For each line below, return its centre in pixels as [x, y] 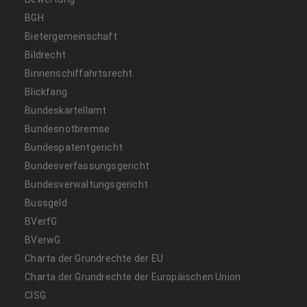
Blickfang [46, 91]
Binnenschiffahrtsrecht [79, 73]
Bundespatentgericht [74, 147]
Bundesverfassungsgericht [87, 165]
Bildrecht [46, 54]
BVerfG [41, 221]
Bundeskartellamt [66, 110]
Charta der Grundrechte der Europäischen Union [133, 277]
